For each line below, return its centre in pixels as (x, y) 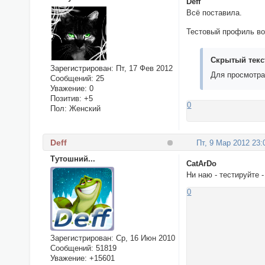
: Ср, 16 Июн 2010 (143, 238)
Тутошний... (72, 159)
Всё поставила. (214, 13)
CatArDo (202, 163)
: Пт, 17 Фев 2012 (142, 68)
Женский (83, 108)
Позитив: (66, 98)
